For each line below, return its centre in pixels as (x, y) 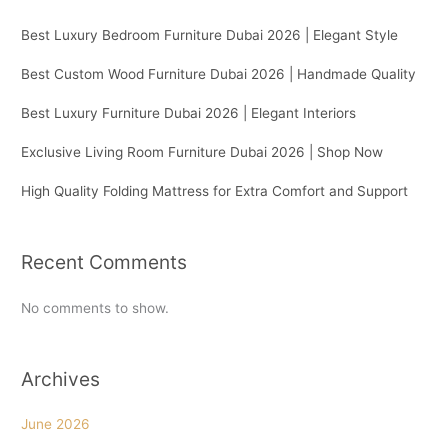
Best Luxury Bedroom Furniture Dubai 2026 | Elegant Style (210, 34)
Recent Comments (104, 262)
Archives (61, 378)
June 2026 (56, 424)
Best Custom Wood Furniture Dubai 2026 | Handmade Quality (219, 73)
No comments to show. (95, 307)
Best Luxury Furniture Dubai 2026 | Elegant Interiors (189, 112)
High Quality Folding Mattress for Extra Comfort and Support (215, 190)
